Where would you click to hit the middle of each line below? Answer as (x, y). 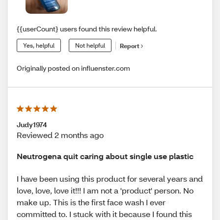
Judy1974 (32, 125)
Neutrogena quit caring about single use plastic (105, 156)
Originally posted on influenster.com (73, 68)
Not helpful (90, 46)
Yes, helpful (39, 46)
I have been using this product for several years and (110, 178)
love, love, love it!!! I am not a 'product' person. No (105, 190)
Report (130, 46)
